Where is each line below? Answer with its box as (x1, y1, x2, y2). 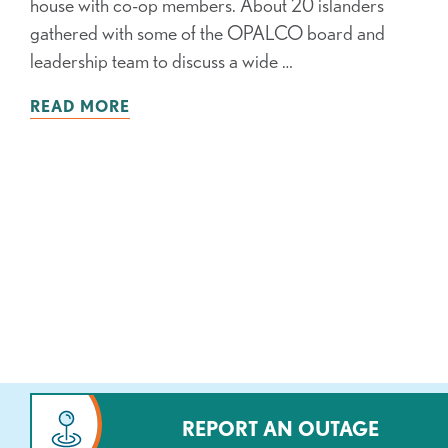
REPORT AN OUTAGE (182, 417, 380, 441)
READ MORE (30, 97, 130, 116)
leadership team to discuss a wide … (30, 49, 293, 73)
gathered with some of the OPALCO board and (30, 21, 385, 45)
